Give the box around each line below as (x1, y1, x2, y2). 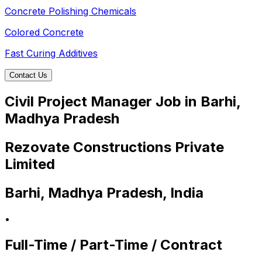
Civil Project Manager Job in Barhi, (5, 93, 240, 111)
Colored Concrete (5, 26, 84, 39)
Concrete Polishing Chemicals (5, 5, 136, 18)
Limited (5, 155, 55, 173)
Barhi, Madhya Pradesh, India (5, 184, 204, 201)
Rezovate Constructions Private (5, 138, 224, 156)
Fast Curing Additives (5, 47, 98, 60)
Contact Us (9, 71, 47, 80)
